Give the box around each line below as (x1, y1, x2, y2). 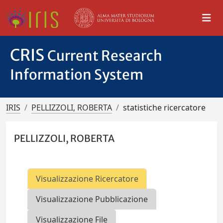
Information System (10, 66, 143, 84)
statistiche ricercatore (123, 102, 206, 113)
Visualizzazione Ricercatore (36, 173, 139, 185)
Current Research (47, 47, 162, 65)
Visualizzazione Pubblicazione (36, 194, 148, 205)
